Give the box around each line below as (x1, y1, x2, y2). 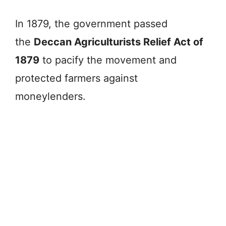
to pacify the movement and (39, 53, 177, 66)
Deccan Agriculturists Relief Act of (34, 35, 203, 48)
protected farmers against (15, 72, 138, 84)
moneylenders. (15, 90, 86, 102)
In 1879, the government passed (15, 17, 167, 30)
